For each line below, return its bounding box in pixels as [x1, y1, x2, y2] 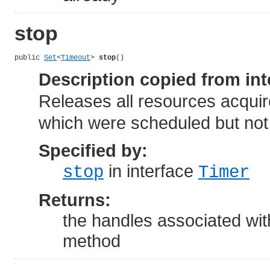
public [14, 53, 44, 62]
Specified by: [39, 140, 148, 160]
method [63, 230, 121, 251]
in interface [104, 160, 198, 181]
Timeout [61, 53, 90, 62]
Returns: [39, 189, 111, 210]
